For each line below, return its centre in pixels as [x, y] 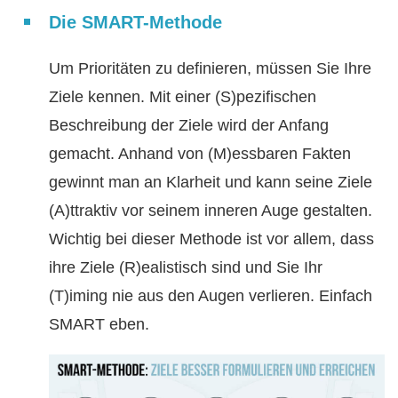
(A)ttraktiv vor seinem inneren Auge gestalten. [211, 211]
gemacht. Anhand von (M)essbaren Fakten [200, 154]
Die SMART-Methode [135, 23]
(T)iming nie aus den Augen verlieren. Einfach [211, 296]
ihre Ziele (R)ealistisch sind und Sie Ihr [186, 268]
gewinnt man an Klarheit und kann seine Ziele [211, 183]
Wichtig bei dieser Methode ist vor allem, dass [211, 239]
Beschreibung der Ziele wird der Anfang [189, 126]
